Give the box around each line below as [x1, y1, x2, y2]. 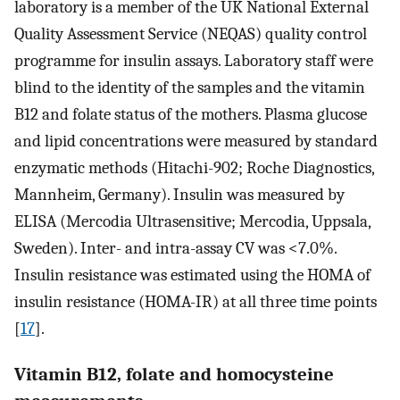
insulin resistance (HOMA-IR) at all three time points [14, 291, 377, 312]
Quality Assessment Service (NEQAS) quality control [14, 23, 367, 44]
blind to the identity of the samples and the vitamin [14, 77, 365, 97]
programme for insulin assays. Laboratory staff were [14, 50, 373, 71]
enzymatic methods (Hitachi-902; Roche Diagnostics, [14, 157, 374, 178]
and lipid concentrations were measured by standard [14, 130, 378, 151]
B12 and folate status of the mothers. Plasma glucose [14, 104, 367, 124]
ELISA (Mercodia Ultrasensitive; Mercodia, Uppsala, [14, 211, 371, 231]
